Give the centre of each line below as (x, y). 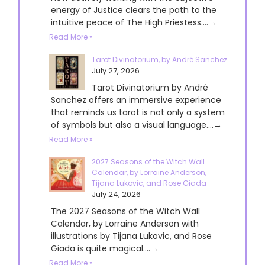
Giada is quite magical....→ (105, 248)
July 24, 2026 (116, 194)
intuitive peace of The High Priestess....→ (134, 22)
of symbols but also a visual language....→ (136, 125)
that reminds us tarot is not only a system (138, 112)
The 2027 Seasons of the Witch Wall (125, 211)
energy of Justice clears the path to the (134, 10)
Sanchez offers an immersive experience (136, 100)
